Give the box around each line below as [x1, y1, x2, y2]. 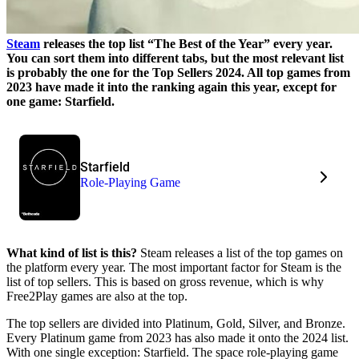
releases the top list [40, 36, 147, 50]
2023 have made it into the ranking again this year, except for [6, 79, 337, 94]
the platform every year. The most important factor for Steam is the [6, 260, 341, 274]
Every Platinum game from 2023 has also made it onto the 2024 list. [6, 330, 349, 345]
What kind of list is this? [6, 245, 137, 260]
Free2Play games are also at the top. [6, 288, 188, 303]
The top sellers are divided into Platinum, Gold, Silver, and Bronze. [6, 316, 345, 330]
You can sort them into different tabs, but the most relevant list [6, 50, 344, 65]
